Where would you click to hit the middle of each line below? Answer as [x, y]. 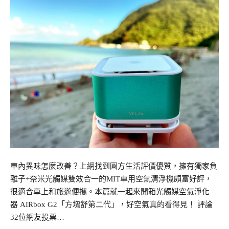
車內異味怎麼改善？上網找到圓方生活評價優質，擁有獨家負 [114, 166]
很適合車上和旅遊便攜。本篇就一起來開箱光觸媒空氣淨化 [110, 191]
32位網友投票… [37, 217]
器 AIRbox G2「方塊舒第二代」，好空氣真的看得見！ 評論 [111, 204]
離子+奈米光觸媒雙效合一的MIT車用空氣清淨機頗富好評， [111, 179]
